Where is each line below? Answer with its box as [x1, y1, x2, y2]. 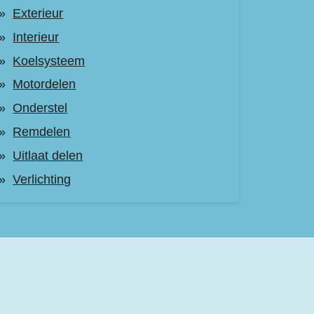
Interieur [13, 29, 60, 44]
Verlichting [13, 172, 71, 186]
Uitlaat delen [13, 148, 83, 163]
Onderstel [13, 101, 68, 116]
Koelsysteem [13, 53, 86, 68]
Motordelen [13, 77, 76, 92]
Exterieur [13, 6, 64, 20]
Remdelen [13, 124, 71, 139]
